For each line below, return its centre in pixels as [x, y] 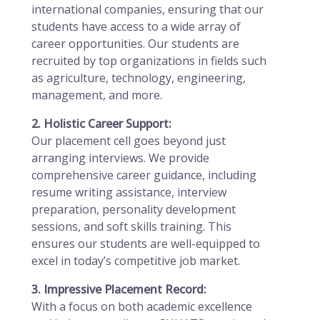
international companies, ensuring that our [147, 9]
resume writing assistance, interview [129, 192]
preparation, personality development [134, 209]
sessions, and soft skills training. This [131, 226]
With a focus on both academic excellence [142, 306]
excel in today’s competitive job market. [136, 261]
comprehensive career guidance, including [144, 175]
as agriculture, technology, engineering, [139, 78]
